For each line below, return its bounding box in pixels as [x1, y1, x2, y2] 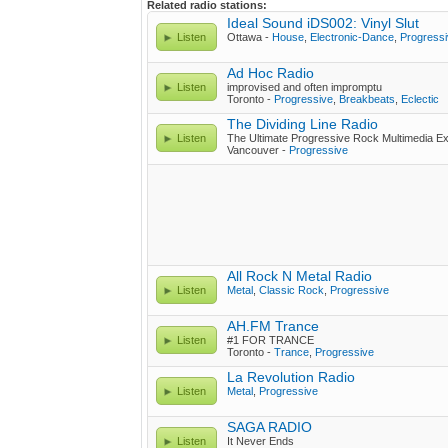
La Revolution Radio [227, 369, 355, 385]
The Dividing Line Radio [227, 116, 378, 132]
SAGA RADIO [227, 419, 312, 435]
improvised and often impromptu [227, 81, 382, 93]
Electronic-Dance [310, 31, 394, 43]
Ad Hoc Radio [227, 65, 314, 81]
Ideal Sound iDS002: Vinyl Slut [227, 15, 419, 31]
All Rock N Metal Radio [227, 268, 372, 284]
